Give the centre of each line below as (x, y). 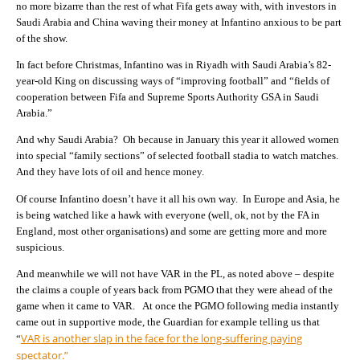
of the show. (42, 38)
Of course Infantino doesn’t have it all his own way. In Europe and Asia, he (178, 198)
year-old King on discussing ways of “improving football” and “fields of (173, 80)
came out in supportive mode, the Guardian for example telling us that (168, 322)
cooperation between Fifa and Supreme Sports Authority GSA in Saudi (168, 96)
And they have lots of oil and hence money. (110, 172)
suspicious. (40, 247)
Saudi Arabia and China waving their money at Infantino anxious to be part (179, 22)
